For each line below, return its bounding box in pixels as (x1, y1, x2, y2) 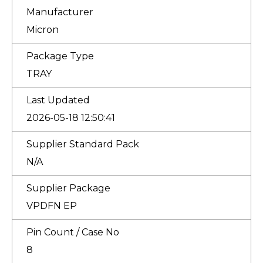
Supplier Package (26, 182, 110, 194)
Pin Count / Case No (26, 226, 119, 238)
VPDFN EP (26, 200, 77, 211)
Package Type (26, 50, 94, 62)
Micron (26, 23, 59, 35)
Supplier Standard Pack (26, 138, 139, 150)
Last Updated (26, 94, 90, 106)
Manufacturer (26, 6, 93, 18)
